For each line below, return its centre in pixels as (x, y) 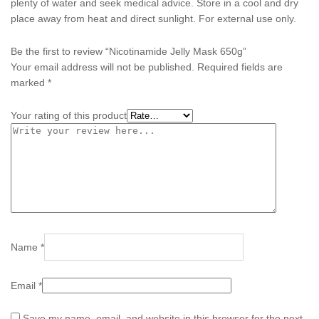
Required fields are (240, 67)
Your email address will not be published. (103, 67)
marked (29, 82)
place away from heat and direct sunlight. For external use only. (153, 19)
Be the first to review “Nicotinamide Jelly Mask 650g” (129, 51)
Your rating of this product (69, 115)
